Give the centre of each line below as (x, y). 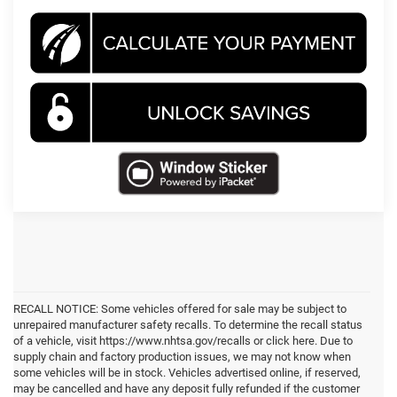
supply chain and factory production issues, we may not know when (182, 357)
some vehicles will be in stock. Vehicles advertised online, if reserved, (187, 373)
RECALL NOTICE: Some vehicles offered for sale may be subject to (180, 309)
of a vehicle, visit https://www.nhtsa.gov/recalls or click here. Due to (183, 341)
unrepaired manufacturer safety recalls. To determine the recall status (188, 325)
